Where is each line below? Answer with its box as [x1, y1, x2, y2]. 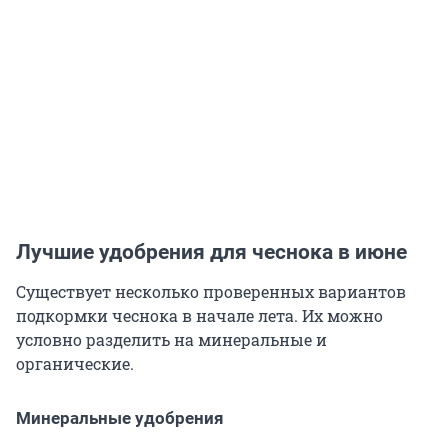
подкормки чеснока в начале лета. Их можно [16, 305, 383, 327]
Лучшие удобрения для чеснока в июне [16, 240, 407, 265]
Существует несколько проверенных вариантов [16, 281, 406, 303]
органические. [16, 353, 134, 375]
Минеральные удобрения [16, 408, 224, 429]
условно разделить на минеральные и [16, 329, 327, 351]
